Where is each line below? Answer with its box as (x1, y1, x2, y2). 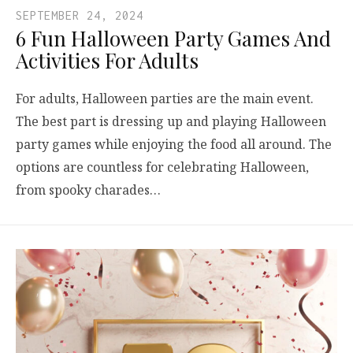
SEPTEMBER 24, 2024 (16, 8, 143, 22)
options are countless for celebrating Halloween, (16, 158, 309, 176)
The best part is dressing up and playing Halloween (16, 112, 326, 130)
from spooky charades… (16, 180, 161, 199)
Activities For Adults (16, 46, 199, 74)
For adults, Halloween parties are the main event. (16, 89, 314, 107)
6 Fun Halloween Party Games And (16, 24, 331, 52)
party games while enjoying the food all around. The (16, 135, 332, 153)
